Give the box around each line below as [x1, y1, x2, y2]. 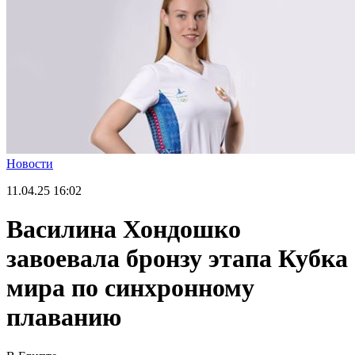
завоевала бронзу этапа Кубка [6, 244, 348, 273]
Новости [6, 157, 53, 170]
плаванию [6, 303, 121, 332]
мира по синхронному [6, 273, 254, 303]
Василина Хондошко [6, 215, 241, 244]
